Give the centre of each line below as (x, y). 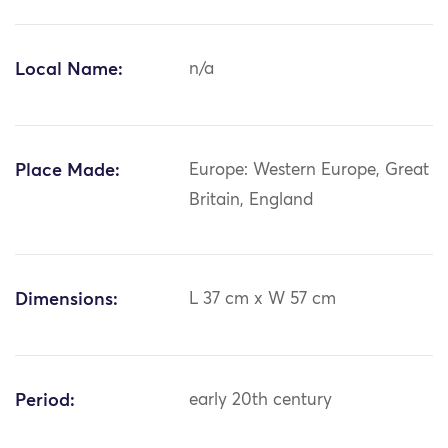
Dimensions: (66, 300)
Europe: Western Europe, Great (309, 171)
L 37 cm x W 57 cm (263, 300)
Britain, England (251, 201)
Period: (45, 401)
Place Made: (67, 171)
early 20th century (261, 401)
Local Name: (69, 70)
